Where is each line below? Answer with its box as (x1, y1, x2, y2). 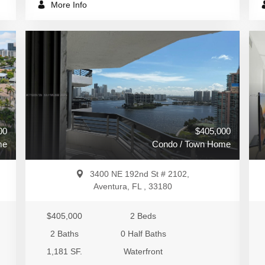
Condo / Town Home (152, 139, 231, 149)
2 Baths (50, 229, 79, 238)
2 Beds (130, 211, 157, 221)
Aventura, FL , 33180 (93, 182, 172, 191)
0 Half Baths (120, 229, 166, 238)
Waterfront (124, 247, 163, 256)
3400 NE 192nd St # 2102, (90, 169, 189, 179)
